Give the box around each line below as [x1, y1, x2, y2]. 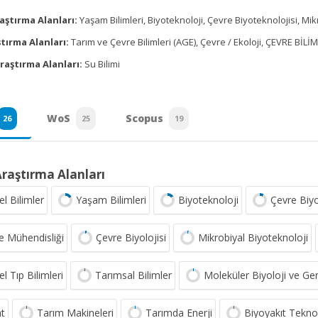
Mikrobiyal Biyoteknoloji [198, 231, 308, 244]
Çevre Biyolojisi [96, 231, 166, 244]
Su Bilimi [82, 57, 120, 70]
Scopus [126, 111, 163, 125]
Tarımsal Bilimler [95, 268, 172, 282]
